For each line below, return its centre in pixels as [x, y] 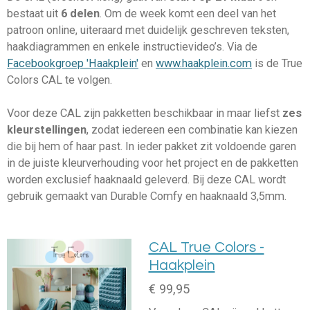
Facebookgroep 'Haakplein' [73, 64]
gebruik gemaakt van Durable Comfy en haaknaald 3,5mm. [148, 197]
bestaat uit [34, 14]
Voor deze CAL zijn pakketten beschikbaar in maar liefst [145, 113]
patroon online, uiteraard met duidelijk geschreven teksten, [148, 30]
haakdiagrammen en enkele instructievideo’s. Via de [132, 47]
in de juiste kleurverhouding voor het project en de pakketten [153, 163]
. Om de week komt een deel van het [188, 14]
